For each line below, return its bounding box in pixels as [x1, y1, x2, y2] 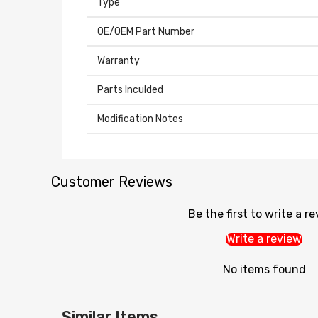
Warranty [97, 55, 140, 67]
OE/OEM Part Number [97, 26, 194, 38]
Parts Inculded [97, 84, 163, 97]
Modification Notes [97, 113, 183, 126]
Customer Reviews [51, 173, 172, 191]
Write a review [226, 232, 302, 246]
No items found [222, 263, 306, 277]
